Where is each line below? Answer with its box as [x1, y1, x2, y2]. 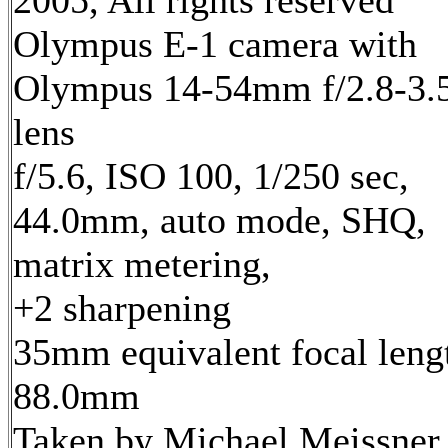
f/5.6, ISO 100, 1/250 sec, [13, 155, 409, 198]
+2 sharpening [13, 287, 231, 330]
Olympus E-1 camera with [13, 23, 417, 66]
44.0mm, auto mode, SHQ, [13, 199, 426, 242]
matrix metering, [13, 243, 271, 286]
